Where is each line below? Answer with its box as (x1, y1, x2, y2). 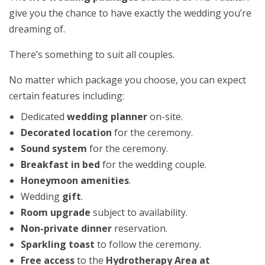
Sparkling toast (21, 238, 95, 251)
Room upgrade (21, 206, 91, 219)
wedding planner (67, 110, 147, 124)
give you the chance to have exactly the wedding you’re (9, 7, 251, 20)
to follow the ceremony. (95, 238, 201, 251)
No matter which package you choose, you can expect (9, 73, 246, 87)
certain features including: (9, 89, 124, 103)
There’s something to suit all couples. (9, 48, 174, 62)
